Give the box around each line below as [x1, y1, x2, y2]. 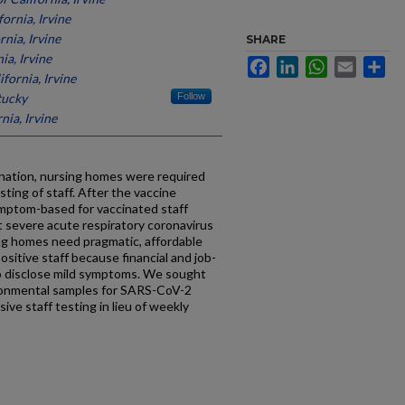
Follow [177, 90, 205, 101]
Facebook [269, 56, 326, 71]
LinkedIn [298, 56, 347, 71]
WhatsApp [327, 56, 386, 71]
